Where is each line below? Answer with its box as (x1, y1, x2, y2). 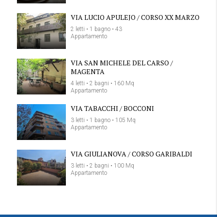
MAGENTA (71, 67, 105, 76)
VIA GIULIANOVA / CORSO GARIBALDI (71, 149, 192, 158)
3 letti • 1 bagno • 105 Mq (71, 117, 136, 124)
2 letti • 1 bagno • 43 (71, 26, 122, 32)
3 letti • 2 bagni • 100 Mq (71, 162, 134, 169)
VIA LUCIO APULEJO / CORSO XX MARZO (71, 13, 200, 22)
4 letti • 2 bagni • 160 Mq (71, 80, 134, 87)
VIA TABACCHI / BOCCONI (71, 104, 154, 113)
